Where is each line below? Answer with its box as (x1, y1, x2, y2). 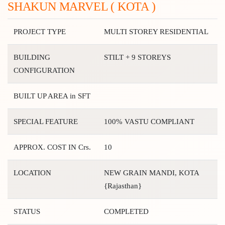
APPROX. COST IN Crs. (14, 143, 91, 151)
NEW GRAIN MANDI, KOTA (104, 168, 199, 177)
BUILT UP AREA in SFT (14, 91, 90, 100)
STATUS (14, 207, 40, 215)
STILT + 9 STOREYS (104, 53, 171, 61)
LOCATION (14, 168, 51, 177)
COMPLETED (104, 207, 149, 215)
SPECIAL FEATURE (14, 117, 78, 126)
